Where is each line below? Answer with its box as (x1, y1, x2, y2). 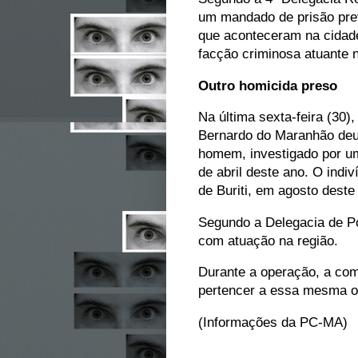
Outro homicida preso (198, 78, 337, 93)
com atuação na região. (198, 233, 342, 248)
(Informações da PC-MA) (198, 314, 348, 329)
